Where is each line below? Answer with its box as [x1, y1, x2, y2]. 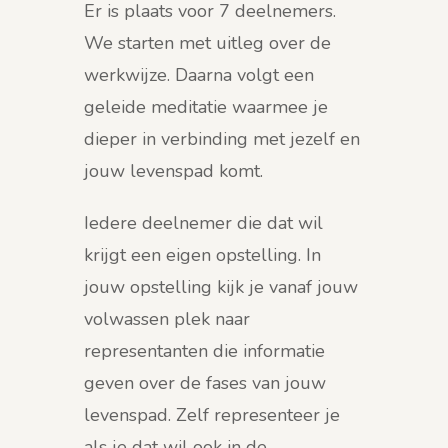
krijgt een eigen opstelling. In [84, 243, 321, 268]
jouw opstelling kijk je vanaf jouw [84, 275, 358, 300]
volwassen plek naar [84, 307, 250, 332]
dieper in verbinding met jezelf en [84, 127, 360, 152]
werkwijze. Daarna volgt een [84, 63, 314, 88]
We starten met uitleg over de [84, 31, 331, 56]
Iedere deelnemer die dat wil [84, 211, 323, 236]
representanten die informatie [84, 339, 325, 364]
